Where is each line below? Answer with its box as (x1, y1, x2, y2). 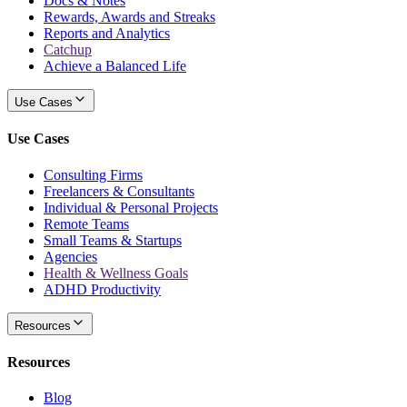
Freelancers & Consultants (44, 183, 194, 199)
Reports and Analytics (44, 25, 170, 42)
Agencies (44, 248, 97, 264)
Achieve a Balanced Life (44, 58, 186, 74)
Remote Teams (44, 215, 129, 232)
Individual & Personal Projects (44, 199, 218, 215)
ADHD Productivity (44, 281, 161, 297)
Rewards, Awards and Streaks (44, 9, 215, 25)
